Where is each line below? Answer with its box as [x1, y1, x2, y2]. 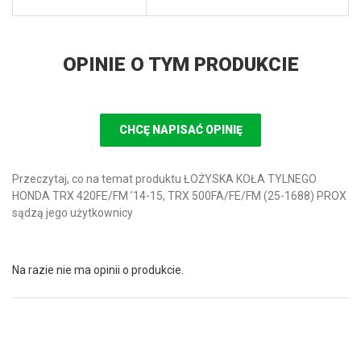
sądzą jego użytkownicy [12, 206, 133, 219]
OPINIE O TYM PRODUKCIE [62, 53, 299, 76]
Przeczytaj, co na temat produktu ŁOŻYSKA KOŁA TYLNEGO [12, 172, 317, 185]
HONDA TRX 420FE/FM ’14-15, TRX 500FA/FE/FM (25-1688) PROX [12, 189, 346, 202]
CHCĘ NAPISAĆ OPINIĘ [118, 123, 243, 136]
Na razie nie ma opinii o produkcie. [12, 263, 184, 276]
